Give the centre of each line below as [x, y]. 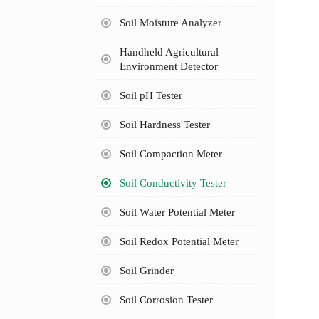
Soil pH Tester [151, 95]
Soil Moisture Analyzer [170, 22]
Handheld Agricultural [169, 52]
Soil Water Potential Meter [177, 212]
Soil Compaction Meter [171, 153]
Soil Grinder [146, 270]
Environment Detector [168, 66]
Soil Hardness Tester [164, 124]
